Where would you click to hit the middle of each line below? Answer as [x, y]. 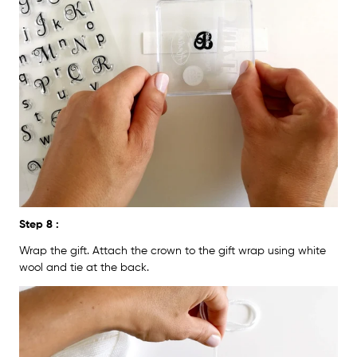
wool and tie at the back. [84, 267]
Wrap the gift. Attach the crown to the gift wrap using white [173, 251]
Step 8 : [39, 224]
